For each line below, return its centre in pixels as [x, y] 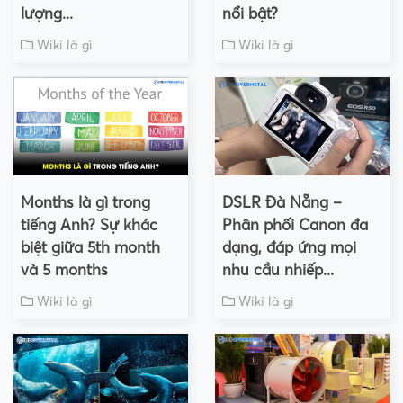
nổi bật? [250, 13]
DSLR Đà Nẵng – [282, 202]
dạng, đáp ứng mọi [289, 247]
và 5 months [64, 270]
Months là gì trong [85, 202]
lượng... [47, 13]
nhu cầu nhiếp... [278, 270]
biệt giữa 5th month [90, 247]
